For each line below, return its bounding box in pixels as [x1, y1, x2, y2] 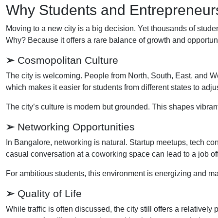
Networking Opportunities [15, 121, 135, 132]
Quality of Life [15, 187, 82, 199]
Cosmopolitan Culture [15, 54, 118, 66]
